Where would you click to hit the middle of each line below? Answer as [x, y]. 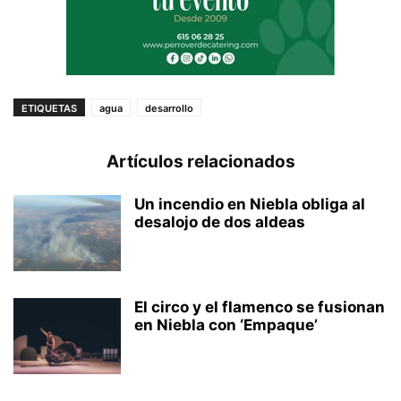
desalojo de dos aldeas [220, 222]
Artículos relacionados [200, 162]
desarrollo [169, 109]
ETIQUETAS [49, 109]
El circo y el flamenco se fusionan [260, 307]
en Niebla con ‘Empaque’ [226, 325]
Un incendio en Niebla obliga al [250, 205]
